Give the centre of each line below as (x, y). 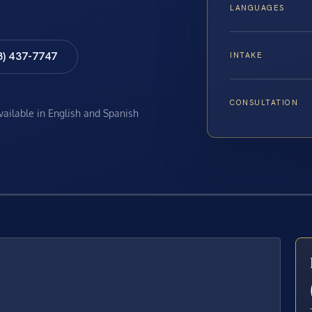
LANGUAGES (257, 8)
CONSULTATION (264, 103)
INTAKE (247, 55)
